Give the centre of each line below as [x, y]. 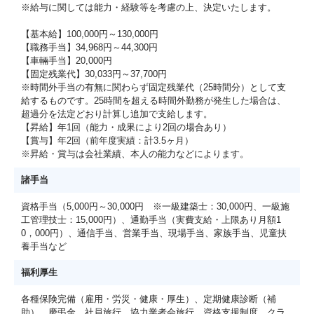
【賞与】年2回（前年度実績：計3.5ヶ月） [107, 140]
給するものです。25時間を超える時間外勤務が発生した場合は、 [153, 100]
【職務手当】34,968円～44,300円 [89, 47]
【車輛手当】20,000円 [71, 60]
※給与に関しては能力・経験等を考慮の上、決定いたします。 [149, 7]
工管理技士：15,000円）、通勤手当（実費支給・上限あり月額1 [151, 219]
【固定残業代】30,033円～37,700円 [94, 74]
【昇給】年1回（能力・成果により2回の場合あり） [126, 127]
